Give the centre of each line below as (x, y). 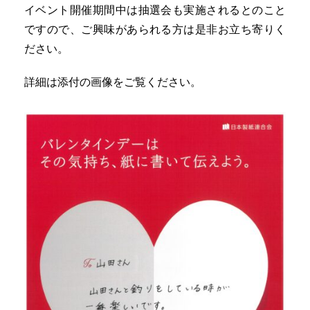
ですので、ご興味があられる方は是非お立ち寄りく (155, 29)
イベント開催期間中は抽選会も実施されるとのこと (155, 10)
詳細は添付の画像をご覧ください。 (113, 82)
